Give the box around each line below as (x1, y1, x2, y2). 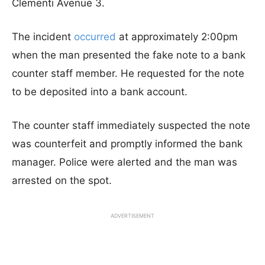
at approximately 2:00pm (116, 31, 238, 43)
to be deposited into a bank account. (12, 86, 188, 98)
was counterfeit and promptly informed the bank (12, 138, 243, 150)
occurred (74, 31, 116, 43)
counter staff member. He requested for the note (12, 67, 244, 79)
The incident (12, 31, 74, 43)
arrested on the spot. (12, 174, 112, 186)
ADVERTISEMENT (111, 212, 154, 219)
